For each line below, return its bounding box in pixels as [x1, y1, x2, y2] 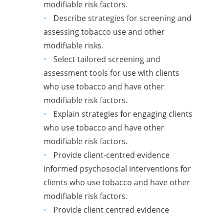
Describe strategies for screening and [53, 13, 192, 24]
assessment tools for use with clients [44, 67, 180, 79]
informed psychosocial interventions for [44, 163, 192, 175]
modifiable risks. [44, 40, 104, 51]
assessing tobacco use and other [44, 26, 165, 38]
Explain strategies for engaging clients [53, 109, 193, 120]
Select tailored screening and [53, 54, 160, 65]
